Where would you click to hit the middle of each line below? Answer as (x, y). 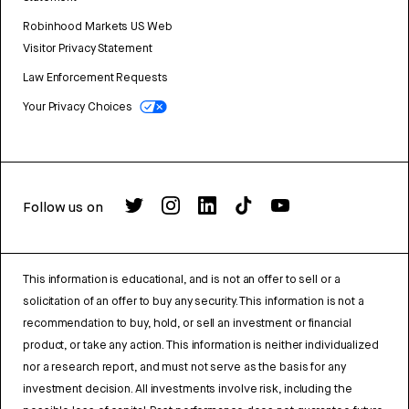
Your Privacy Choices (78, 107)
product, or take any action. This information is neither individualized (201, 345)
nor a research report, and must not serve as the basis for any (184, 367)
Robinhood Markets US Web (98, 26)
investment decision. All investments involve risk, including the (188, 389)
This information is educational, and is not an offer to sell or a (182, 279)
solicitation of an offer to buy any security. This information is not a (194, 301)
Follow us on (63, 208)
